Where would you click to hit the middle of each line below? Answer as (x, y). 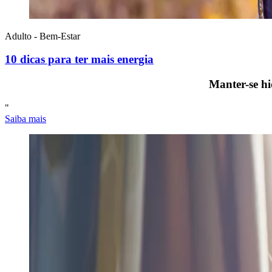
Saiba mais (25, 118)
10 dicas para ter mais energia (79, 59)
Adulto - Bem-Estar (42, 36)
